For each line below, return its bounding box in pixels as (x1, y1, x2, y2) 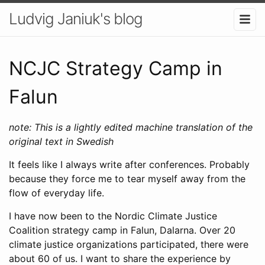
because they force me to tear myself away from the (9, 172, 245, 185)
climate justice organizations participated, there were (9, 238, 248, 250)
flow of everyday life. (9, 186, 104, 199)
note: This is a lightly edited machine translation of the (9, 121, 253, 133)
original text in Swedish (9, 135, 114, 147)
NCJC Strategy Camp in (9, 56, 222, 80)
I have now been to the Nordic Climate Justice (9, 209, 217, 222)
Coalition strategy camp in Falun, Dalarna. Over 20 (9, 224, 235, 236)
